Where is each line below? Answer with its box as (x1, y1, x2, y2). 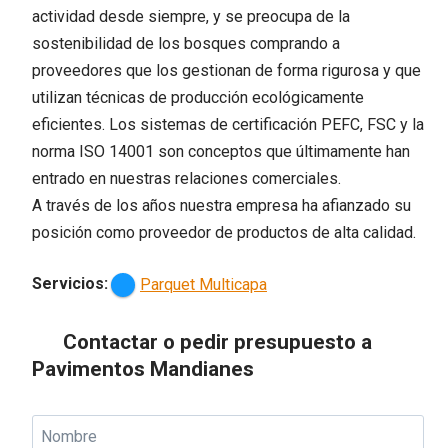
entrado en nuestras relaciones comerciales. (32, 168, 341, 188)
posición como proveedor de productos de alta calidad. (32, 222, 416, 242)
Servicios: (32, 273, 108, 293)
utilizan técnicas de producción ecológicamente (32, 87, 364, 107)
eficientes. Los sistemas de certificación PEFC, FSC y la (32, 114, 424, 134)
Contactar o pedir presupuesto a (58, 330, 372, 355)
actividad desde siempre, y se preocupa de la (32, 6, 350, 26)
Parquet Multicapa (139, 275, 267, 295)
